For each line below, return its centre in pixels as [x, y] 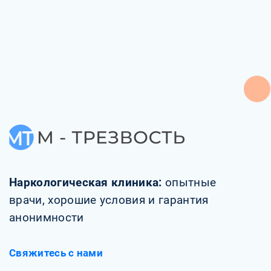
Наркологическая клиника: [87, 183]
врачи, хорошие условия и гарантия [109, 200]
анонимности [47, 218]
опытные [191, 183]
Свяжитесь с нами [56, 253]
